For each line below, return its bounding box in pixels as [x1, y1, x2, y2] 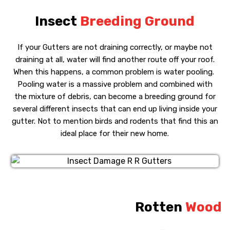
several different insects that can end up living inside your [12, 104, 217, 113]
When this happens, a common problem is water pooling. [13, 67, 217, 76]
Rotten [135, 199, 185, 215]
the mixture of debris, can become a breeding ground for [14, 91, 216, 101]
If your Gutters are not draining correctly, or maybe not [17, 42, 213, 52]
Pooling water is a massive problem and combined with [17, 79, 213, 89]
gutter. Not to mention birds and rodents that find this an [11, 116, 218, 126]
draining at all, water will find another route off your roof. [15, 54, 215, 64]
